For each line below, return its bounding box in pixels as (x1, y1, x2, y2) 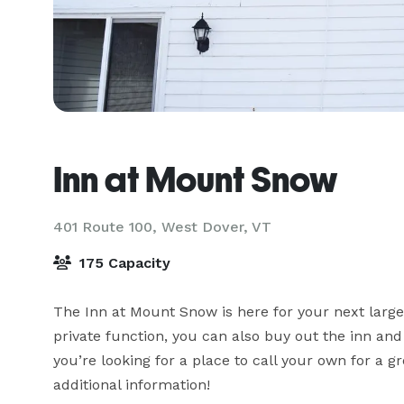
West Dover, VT (161, 218, 271, 235)
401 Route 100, (53, 218, 161, 235)
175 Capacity (75, 254, 170, 271)
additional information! (53, 376, 210, 393)
